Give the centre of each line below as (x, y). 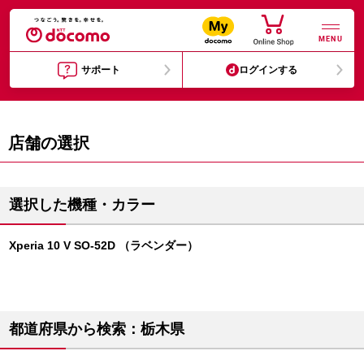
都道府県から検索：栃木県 (97, 329)
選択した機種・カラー (82, 205)
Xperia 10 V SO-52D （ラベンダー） (104, 245)
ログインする (269, 70)
